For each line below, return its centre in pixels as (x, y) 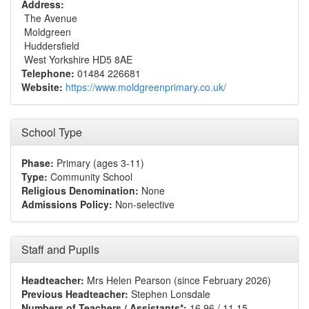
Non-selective (143, 204)
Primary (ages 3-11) (99, 163)
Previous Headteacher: (75, 294)
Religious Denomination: (80, 190)
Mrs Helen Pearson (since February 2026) (178, 280)
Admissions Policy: (67, 204)
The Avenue (49, 18)
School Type (52, 132)
